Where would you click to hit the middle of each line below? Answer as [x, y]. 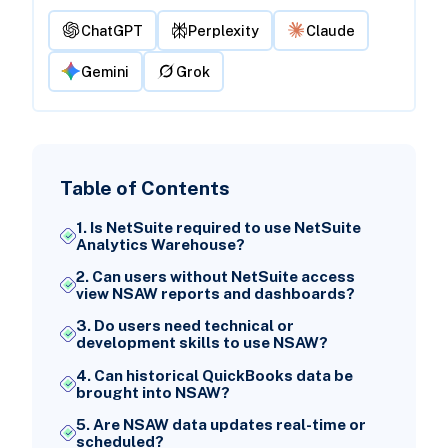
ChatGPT [112, 30]
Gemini [105, 71]
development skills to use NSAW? [201, 343]
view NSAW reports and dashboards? [215, 294]
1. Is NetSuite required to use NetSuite [218, 228]
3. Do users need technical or [184, 326]
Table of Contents [144, 188]
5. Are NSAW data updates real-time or [220, 424]
